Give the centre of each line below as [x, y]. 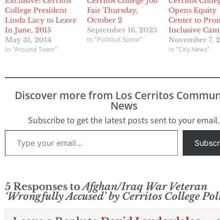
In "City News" [190, 50]
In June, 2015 [28, 30]
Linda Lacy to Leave [41, 20]
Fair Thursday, [112, 11]
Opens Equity [193, 11]
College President [36, 11]
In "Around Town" [31, 50]
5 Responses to [44, 187]
